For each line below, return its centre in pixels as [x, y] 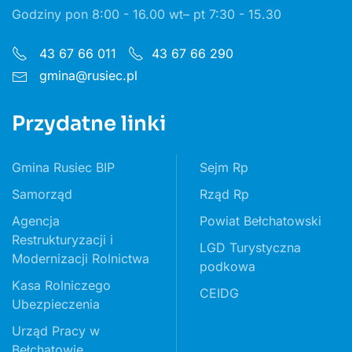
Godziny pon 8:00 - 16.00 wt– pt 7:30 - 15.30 [147, 15]
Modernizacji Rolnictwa [81, 258]
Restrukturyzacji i [62, 240]
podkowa [227, 266]
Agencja [36, 221]
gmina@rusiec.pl [86, 75]
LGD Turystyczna [250, 247]
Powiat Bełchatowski [260, 221]
